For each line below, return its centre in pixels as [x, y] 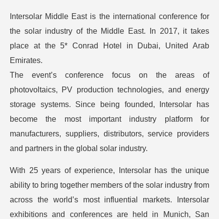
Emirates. [26, 61]
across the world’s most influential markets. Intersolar [109, 200]
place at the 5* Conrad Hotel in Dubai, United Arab [109, 46]
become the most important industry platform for [109, 119]
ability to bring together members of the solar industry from [109, 185]
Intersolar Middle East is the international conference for [109, 17]
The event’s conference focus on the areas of [109, 75]
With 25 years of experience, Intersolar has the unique [109, 171]
